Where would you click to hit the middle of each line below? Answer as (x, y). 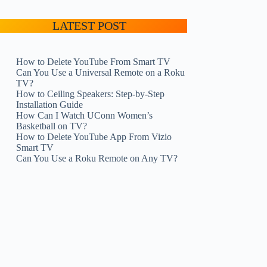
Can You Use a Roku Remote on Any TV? (97, 158)
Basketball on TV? (52, 126)
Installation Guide (50, 105)
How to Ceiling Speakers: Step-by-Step (91, 94)
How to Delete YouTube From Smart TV (94, 62)
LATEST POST (90, 26)
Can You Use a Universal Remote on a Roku (101, 72)
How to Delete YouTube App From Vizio (94, 137)
